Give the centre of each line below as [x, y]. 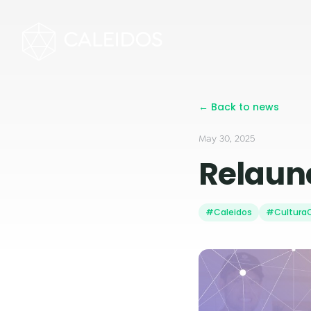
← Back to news [239, 107]
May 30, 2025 [227, 138]
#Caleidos [229, 212]
